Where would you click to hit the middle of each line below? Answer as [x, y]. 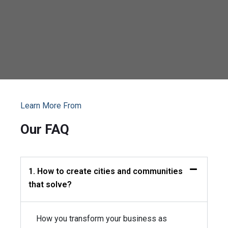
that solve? [50, 184]
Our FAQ [45, 129]
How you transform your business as [102, 219]
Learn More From [51, 106]
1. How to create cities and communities [106, 171]
